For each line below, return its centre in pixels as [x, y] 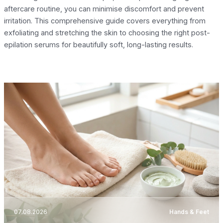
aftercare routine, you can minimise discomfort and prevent [104, 8]
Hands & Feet [189, 212]
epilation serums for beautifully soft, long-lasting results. [99, 44]
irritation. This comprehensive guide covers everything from [105, 20]
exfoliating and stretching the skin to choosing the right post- [107, 32]
